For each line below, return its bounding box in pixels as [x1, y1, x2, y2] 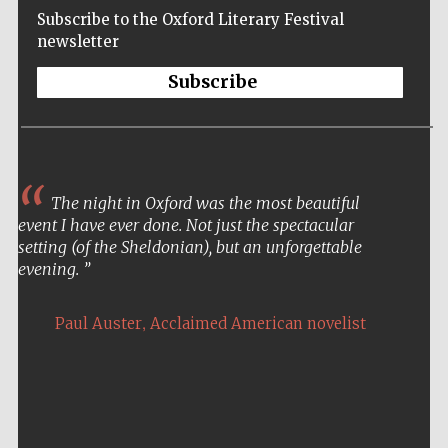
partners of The [342, 398, 416, 411]
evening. [17, 259, 83, 280]
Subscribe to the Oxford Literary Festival [36, 10, 344, 30]
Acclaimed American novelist [149, 314, 366, 334]
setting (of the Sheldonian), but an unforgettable [17, 237, 362, 258]
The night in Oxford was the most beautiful [46, 193, 360, 214]
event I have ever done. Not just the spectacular [17, 215, 354, 236]
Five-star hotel [343, 389, 415, 402]
